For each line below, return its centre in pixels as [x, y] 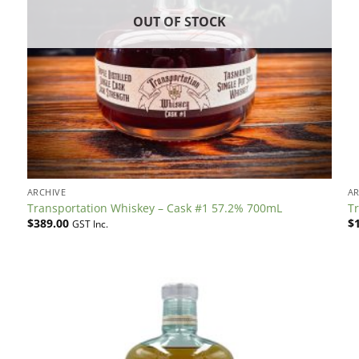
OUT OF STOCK [179, 21]
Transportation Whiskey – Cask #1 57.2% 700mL [154, 208]
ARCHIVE [46, 192]
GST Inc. [90, 224]
